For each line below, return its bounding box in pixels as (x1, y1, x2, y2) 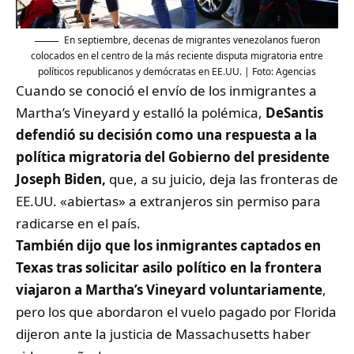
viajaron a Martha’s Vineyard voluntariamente (16, 281, 322, 299)
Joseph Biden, (16, 170, 106, 189)
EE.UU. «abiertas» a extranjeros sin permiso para (16, 192, 321, 211)
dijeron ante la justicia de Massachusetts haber (16, 325, 311, 344)
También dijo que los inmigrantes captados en (16, 236, 321, 255)
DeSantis (265, 104, 323, 122)
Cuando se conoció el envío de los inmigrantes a (16, 81, 317, 100)
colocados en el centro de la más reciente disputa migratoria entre (31, 49, 323, 63)
